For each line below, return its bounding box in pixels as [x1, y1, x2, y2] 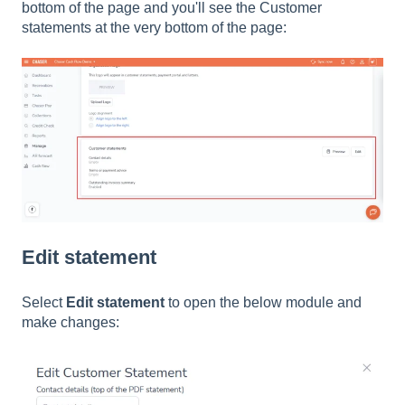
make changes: [22, 314, 119, 330]
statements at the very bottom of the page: [22, 20, 287, 36]
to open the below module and [165, 294, 362, 310]
